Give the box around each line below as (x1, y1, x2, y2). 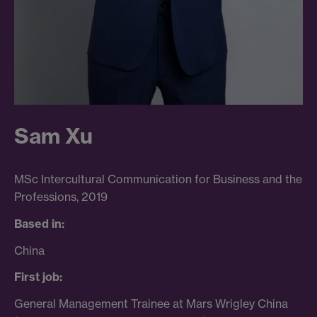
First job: (14, 270, 62, 284)
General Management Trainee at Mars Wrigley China (14, 296, 288, 311)
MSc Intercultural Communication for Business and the (14, 172, 302, 187)
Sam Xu (14, 122, 93, 150)
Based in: (14, 216, 64, 231)
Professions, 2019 (14, 190, 108, 204)
